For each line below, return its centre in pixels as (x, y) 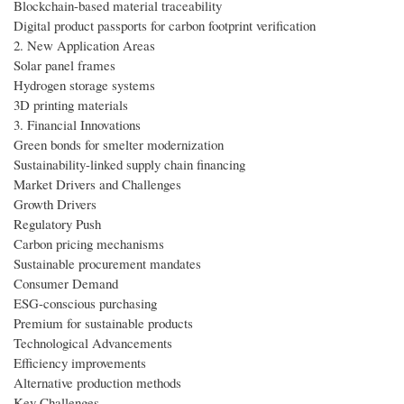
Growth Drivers (55, 203)
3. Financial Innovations (77, 124)
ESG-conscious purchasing (85, 303)
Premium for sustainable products (103, 322)
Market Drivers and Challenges (97, 184)
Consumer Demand (66, 283)
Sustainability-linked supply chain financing (129, 164)
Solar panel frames (64, 64)
